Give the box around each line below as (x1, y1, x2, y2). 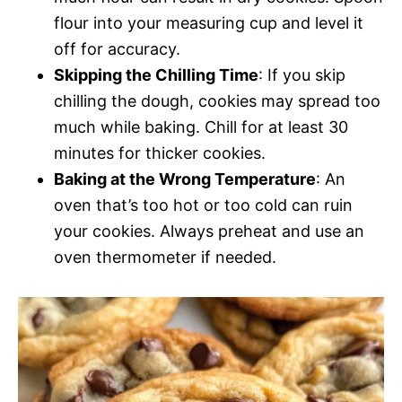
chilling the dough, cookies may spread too (54, 91, 380, 110)
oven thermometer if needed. (54, 247, 276, 267)
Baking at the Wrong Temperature (54, 169, 316, 188)
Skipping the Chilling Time (54, 65, 258, 84)
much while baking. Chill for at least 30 (54, 117, 348, 136)
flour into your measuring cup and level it (54, 13, 363, 32)
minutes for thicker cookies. (54, 143, 266, 162)
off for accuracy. (54, 39, 180, 58)
